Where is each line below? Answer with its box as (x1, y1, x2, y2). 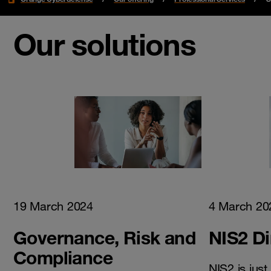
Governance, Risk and (13, 226, 195, 249)
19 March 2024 (13, 198, 93, 214)
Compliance (13, 246, 113, 269)
